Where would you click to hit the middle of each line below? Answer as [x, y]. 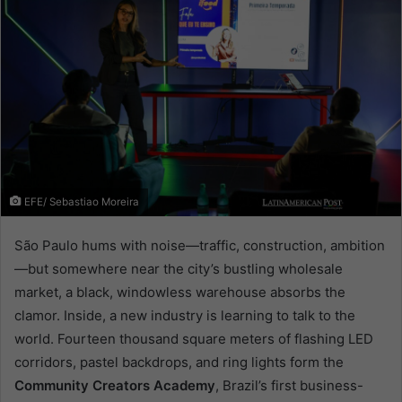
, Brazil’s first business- [289, 386]
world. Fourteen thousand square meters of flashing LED [194, 339]
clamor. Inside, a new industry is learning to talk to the [185, 316]
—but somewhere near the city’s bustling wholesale [179, 269]
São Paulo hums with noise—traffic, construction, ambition [200, 246]
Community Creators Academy [115, 386]
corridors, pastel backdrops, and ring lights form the [179, 363]
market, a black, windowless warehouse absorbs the [180, 293]
